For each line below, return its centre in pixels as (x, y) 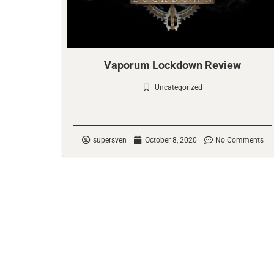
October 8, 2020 (171, 140)
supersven (109, 140)
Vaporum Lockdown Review (172, 65)
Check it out (172, 107)
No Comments (239, 140)
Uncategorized (179, 87)
